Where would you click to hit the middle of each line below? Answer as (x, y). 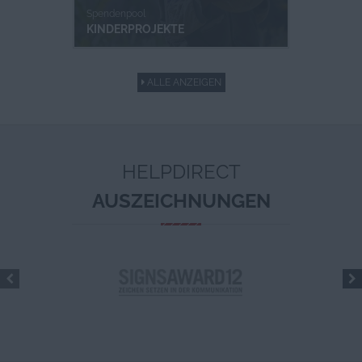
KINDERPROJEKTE (135, 29)
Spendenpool (116, 14)
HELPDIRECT (181, 172)
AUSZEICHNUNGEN (181, 201)
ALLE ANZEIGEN (183, 82)
